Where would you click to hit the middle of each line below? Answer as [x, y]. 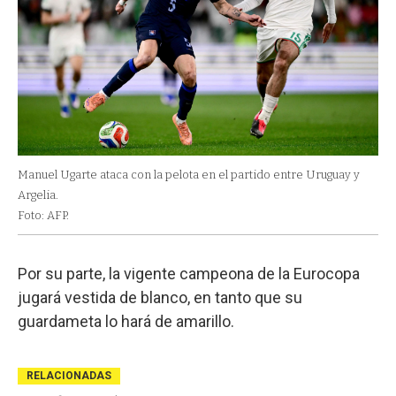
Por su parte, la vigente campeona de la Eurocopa [189, 274]
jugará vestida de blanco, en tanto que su [160, 298]
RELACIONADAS [69, 376]
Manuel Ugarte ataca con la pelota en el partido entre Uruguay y [189, 175]
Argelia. [38, 195]
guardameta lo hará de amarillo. [126, 322]
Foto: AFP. [43, 216]
